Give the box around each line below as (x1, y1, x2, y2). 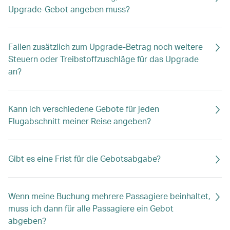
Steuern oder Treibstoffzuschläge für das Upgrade (8, 53, 199, 64)
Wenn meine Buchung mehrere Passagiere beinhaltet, (8, 190, 210, 201)
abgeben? (8, 215, 46, 226)
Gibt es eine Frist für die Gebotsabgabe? (8, 153, 161, 164)
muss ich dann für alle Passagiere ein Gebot (8, 203, 174, 214)
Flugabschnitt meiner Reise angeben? (8, 116, 151, 126)
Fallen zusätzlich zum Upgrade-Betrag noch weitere (8, 41, 203, 52)
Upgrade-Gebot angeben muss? (8, 4, 130, 14)
